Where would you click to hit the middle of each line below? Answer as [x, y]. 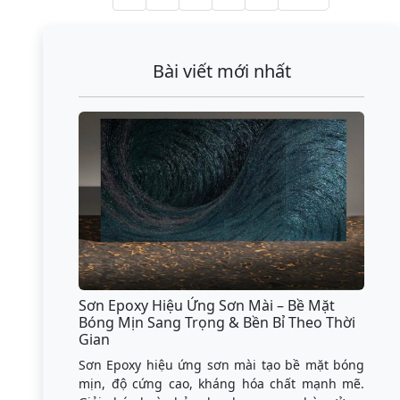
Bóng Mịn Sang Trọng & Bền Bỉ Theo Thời [217, 322]
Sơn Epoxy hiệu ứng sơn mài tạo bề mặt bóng [221, 364]
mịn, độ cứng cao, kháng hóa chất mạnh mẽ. [221, 383]
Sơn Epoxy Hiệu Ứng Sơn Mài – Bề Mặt [207, 305]
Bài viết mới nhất [221, 71]
